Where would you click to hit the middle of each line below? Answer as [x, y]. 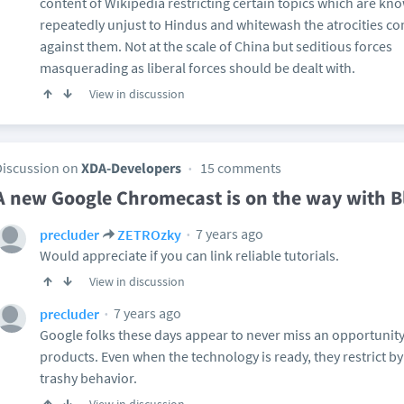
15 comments [241, 168]
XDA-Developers [131, 168]
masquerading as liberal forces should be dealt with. [197, 68]
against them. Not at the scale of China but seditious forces [216, 46]
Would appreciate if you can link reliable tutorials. [189, 255]
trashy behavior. [88, 378]
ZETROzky [149, 234]
